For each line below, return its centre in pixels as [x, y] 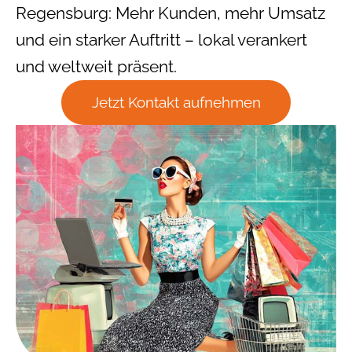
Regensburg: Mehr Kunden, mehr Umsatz [170, 13]
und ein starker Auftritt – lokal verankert [161, 39]
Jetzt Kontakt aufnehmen [176, 102]
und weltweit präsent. [96, 66]
